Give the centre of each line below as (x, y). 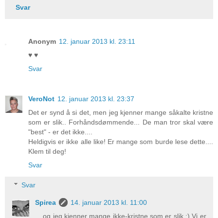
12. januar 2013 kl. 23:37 (96, 99)
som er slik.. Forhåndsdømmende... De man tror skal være (121, 122)
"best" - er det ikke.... (60, 132)
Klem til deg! (47, 151)
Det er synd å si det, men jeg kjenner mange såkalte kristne (121, 112)
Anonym (42, 41)
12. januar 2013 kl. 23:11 (97, 41)
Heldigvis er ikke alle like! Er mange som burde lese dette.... (121, 141)
